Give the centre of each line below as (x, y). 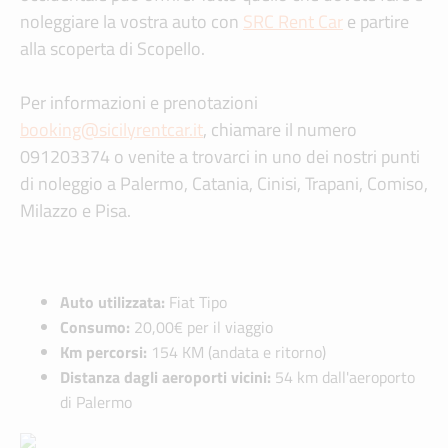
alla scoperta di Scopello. (112, 49)
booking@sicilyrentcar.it (111, 130)
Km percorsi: (103, 352)
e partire (376, 22)
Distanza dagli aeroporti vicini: (165, 377)
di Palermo (96, 402)
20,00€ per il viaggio (201, 327)
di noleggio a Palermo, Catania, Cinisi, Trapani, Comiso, (224, 184)
